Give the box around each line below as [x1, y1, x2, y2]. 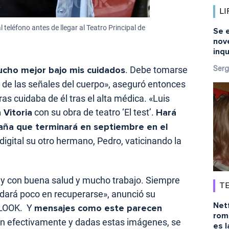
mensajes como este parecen [34, 202, 162, 214]
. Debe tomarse [125, 64, 188, 75]
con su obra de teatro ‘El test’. [32, 106, 156, 118]
